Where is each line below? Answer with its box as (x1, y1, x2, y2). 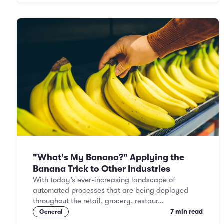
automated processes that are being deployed (33, 186, 188, 195)
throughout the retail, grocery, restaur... (33, 196, 164, 205)
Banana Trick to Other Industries (33, 164, 170, 174)
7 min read (170, 208, 203, 215)
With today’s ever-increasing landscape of (33, 175, 175, 184)
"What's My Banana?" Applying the (33, 152, 184, 162)
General (39, 208, 62, 215)
